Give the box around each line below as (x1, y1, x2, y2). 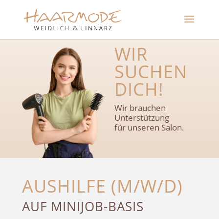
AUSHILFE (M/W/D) (22, 174, 183, 198)
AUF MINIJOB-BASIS (22, 197, 144, 215)
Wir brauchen (114, 102, 166, 113)
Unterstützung (114, 112, 169, 123)
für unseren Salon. (114, 122, 184, 133)
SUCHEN (114, 60, 187, 84)
